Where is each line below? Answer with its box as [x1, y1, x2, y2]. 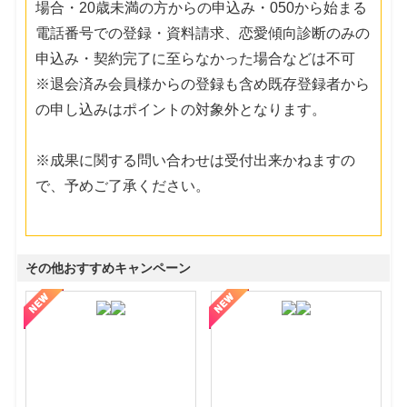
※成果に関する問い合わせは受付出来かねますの [35, 152, 356, 168]
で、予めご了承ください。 [35, 177, 211, 194]
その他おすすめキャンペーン [25, 260, 192, 275]
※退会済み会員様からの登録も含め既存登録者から [35, 75, 371, 92]
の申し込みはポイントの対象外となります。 [35, 101, 327, 117]
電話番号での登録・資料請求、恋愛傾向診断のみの [35, 25, 371, 41]
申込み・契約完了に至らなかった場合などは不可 [35, 50, 356, 66]
